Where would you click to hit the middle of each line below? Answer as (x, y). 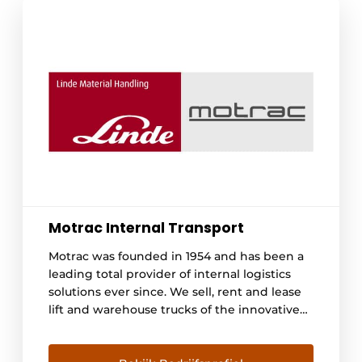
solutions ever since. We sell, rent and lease (175, 291)
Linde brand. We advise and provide (154, 327)
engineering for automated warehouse (163, 345)
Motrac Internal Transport (146, 227)
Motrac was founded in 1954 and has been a (176, 256)
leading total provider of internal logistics (170, 274)
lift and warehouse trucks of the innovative (174, 309)
